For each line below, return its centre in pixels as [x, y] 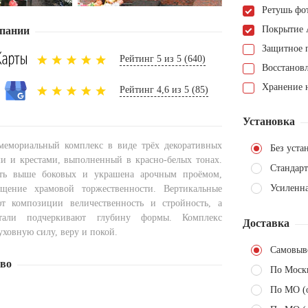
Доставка [266, 223]
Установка [269, 122]
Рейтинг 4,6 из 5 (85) [164, 90]
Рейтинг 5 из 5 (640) [163, 58]
